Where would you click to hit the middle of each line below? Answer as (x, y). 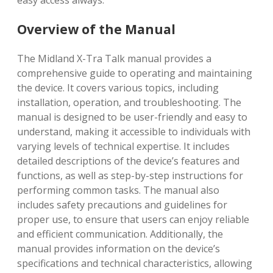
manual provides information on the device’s (119, 249)
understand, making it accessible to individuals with (134, 132)
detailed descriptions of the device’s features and (128, 161)
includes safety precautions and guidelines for (122, 205)
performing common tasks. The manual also (118, 190)
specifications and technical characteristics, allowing (135, 263)
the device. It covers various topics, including (118, 88)
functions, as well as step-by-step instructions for (130, 175)
